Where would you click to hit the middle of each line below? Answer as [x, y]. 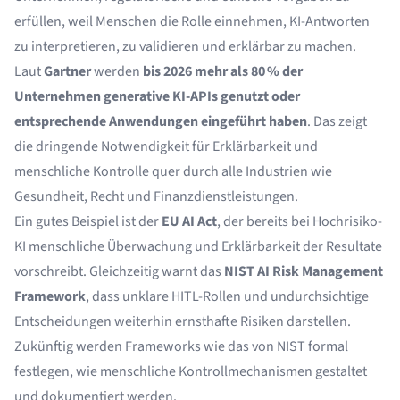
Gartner [67, 71]
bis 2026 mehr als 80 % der [223, 71]
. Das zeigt [337, 121]
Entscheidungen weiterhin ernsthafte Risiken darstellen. [183, 321]
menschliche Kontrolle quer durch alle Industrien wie [173, 171]
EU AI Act [189, 221]
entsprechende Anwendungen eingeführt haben [161, 121]
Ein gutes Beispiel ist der [88, 221]
